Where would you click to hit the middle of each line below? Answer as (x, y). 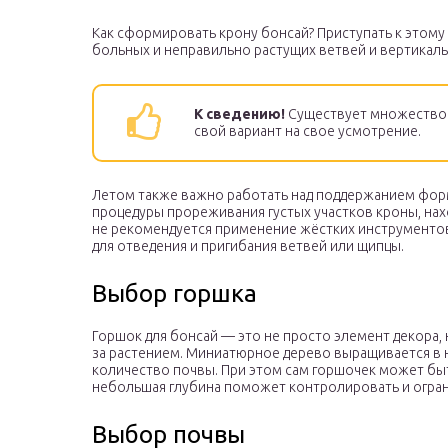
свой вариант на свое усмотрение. (307, 131)
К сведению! (239, 114)
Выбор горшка (174, 294)
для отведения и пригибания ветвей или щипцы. (248, 246)
